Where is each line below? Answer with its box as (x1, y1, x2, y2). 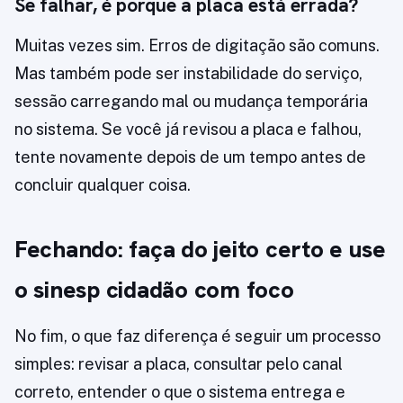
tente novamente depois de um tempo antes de (14, 148, 366, 167)
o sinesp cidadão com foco (14, 274, 294, 306)
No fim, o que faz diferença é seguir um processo (14, 327, 381, 346)
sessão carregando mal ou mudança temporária (14, 92, 368, 112)
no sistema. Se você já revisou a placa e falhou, (14, 120, 362, 139)
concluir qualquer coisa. (14, 175, 191, 195)
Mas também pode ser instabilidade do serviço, (14, 64, 363, 84)
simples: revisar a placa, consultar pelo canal (14, 354, 343, 374)
